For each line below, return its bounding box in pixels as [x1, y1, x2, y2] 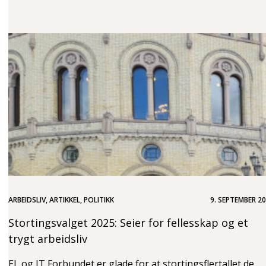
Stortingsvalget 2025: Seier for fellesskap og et [8, 215, 248, 230]
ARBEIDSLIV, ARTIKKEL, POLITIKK [8, 194, 114, 205]
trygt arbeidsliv [8, 231, 87, 246]
